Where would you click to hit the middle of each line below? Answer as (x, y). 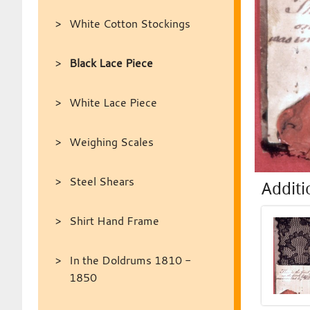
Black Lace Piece (111, 63)
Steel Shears (101, 181)
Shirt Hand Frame (114, 221)
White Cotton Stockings (129, 24)
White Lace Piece (113, 102)
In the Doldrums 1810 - (130, 260)
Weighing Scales (111, 142)
